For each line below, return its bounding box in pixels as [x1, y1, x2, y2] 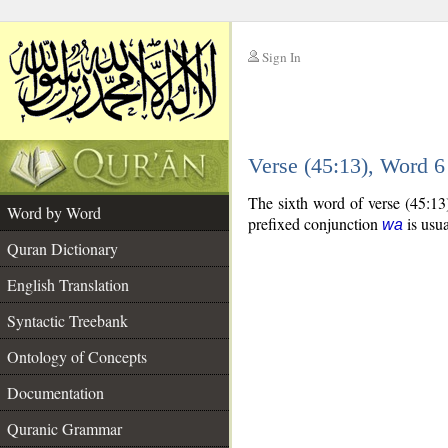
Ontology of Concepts [7, 346, 147, 367]
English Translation [7, 274, 129, 295]
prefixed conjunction [248, 213, 382, 234]
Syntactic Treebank [7, 310, 128, 331]
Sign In [262, 48, 301, 66]
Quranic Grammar [7, 418, 122, 439]
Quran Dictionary [7, 238, 118, 259]
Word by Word [7, 202, 101, 223]
